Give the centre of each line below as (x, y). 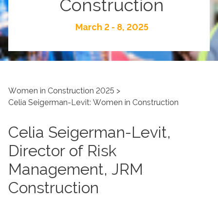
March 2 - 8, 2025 (112, 27)
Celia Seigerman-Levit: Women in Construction (93, 102)
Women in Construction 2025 (61, 91)
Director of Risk (63, 151)
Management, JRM (76, 169)
